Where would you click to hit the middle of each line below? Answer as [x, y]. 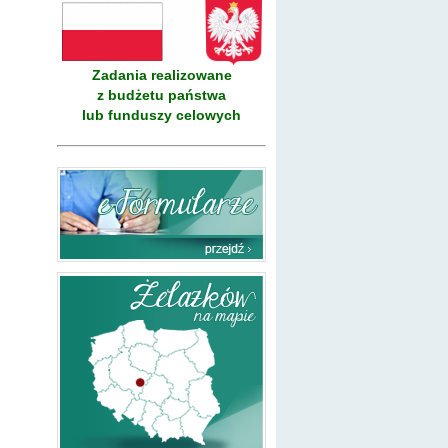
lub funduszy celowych [161, 114]
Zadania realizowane [161, 74]
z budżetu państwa [161, 94]
